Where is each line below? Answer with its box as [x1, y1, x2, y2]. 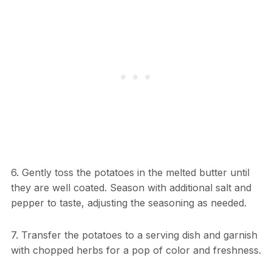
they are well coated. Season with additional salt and [10, 182, 251, 194]
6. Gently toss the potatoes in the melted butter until [10, 166, 250, 179]
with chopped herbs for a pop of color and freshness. [10, 244, 261, 257]
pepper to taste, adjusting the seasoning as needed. [10, 197, 246, 209]
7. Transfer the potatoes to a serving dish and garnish [10, 229, 257, 242]
